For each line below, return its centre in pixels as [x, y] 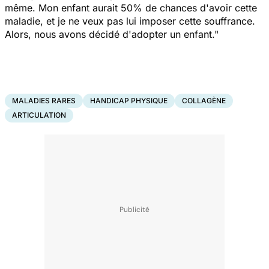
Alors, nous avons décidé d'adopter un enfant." [112, 34]
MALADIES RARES [44, 100]
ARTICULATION [39, 115]
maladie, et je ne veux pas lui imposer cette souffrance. [130, 21]
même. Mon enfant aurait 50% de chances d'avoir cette [131, 8]
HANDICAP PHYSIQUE [129, 100]
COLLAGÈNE [204, 100]
